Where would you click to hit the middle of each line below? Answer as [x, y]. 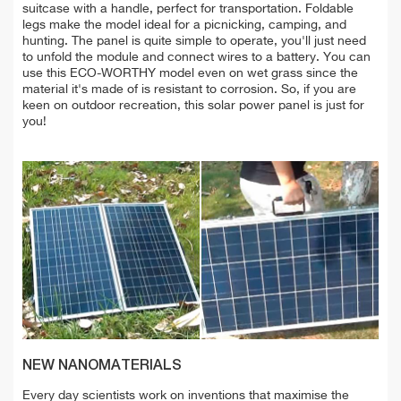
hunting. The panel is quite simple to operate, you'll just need [194, 42]
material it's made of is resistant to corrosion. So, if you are [189, 90]
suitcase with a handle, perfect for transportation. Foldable [188, 9]
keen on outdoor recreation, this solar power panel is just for [193, 106]
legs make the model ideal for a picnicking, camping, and [184, 26]
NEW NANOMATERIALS [102, 367]
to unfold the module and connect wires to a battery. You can [196, 58]
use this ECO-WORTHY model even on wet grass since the [190, 74]
